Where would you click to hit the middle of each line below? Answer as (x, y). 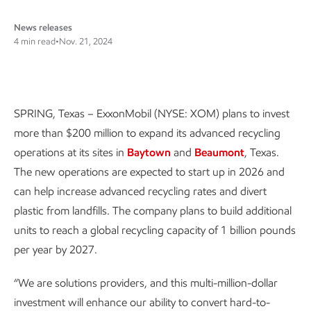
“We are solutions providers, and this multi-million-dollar (146, 283)
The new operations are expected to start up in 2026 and (149, 172)
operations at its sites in (70, 152)
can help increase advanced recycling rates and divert (140, 191)
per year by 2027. (56, 250)
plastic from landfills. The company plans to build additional (153, 211)
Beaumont (219, 152)
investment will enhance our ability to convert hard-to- (142, 302)
